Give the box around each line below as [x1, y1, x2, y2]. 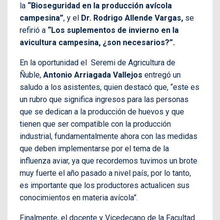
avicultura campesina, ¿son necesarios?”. [20, 37, 175, 47]
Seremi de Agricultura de [89, 57, 175, 67]
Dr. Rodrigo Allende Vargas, [81, 13, 183, 23]
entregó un [142, 70, 181, 80]
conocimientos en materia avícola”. [20, 192, 138, 202]
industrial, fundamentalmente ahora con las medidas [20, 131, 197, 141]
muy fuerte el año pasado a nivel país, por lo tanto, [20, 168, 191, 178]
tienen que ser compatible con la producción [20, 119, 171, 129]
